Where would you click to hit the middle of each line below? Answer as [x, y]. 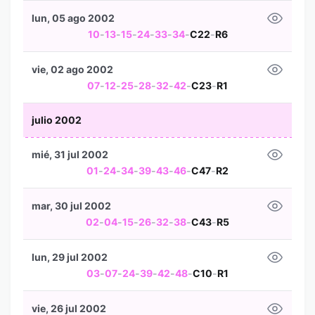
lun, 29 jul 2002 [70, 257]
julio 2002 [57, 120]
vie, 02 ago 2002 [72, 69]
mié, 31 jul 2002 [70, 154]
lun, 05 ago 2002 [73, 18]
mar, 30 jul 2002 [71, 206]
